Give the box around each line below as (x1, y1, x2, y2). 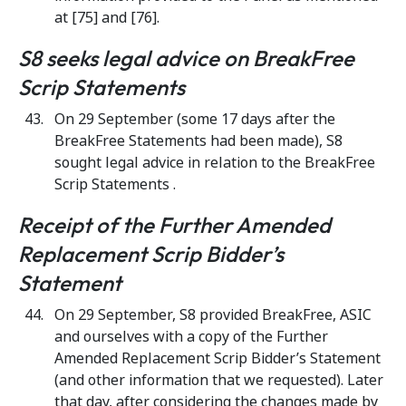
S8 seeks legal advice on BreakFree (18, 44, 354, 72)
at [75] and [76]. (54, 7, 159, 28)
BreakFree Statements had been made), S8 (54, 130, 343, 151)
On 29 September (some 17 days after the (54, 109, 335, 130)
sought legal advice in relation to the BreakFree (54, 152, 375, 173)
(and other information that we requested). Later (54, 370, 383, 391)
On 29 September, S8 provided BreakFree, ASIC (54, 304, 372, 325)
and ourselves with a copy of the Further (54, 326, 328, 347)
